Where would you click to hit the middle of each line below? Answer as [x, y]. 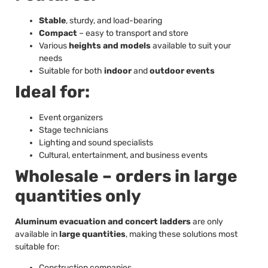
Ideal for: [52, 92]
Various [54, 45]
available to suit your [191, 45]
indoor [118, 71]
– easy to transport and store [133, 33]
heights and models [110, 45]
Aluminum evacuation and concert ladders [103, 221]
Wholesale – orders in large [126, 176]
